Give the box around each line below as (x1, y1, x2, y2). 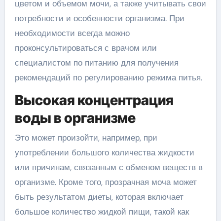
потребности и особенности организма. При (14, 13, 184, 24)
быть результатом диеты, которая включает (14, 191, 184, 202)
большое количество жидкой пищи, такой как (14, 206, 189, 217)
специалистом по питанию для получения (14, 57, 179, 68)
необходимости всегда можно (14, 28, 130, 38)
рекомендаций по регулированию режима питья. (14, 72, 202, 83)
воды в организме (14, 110, 136, 126)
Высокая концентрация (14, 92, 174, 109)
